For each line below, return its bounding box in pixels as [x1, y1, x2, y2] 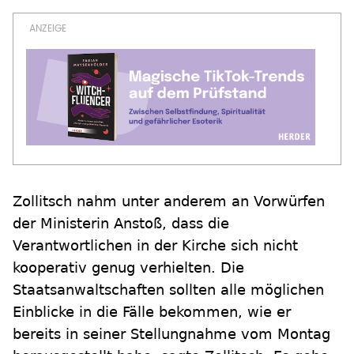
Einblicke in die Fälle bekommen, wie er [13, 303, 291, 320]
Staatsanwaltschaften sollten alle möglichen [13, 281, 324, 298]
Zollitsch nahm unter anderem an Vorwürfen [13, 193, 325, 209]
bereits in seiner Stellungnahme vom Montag [13, 326, 330, 342]
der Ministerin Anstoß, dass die [13, 215, 229, 232]
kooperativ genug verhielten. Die [13, 259, 244, 276]
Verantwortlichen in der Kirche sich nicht [13, 237, 298, 254]
